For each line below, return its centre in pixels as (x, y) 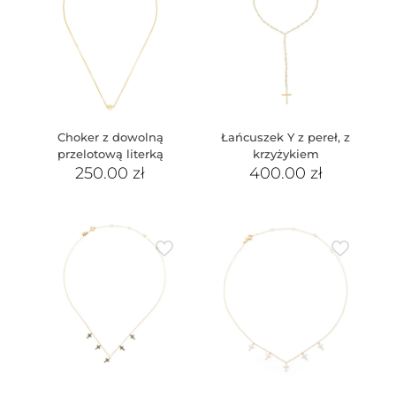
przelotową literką (110, 153)
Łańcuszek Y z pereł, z (286, 137)
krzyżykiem (286, 153)
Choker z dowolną (110, 137)
